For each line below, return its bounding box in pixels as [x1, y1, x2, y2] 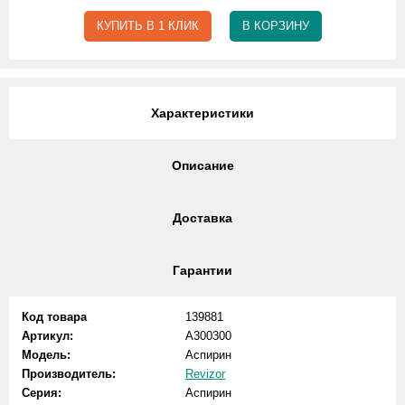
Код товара [22, 310, 87, 324]
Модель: [22, 348, 71, 362]
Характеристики [151, 106, 254, 120]
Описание [171, 158, 234, 173]
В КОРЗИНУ [241, 19, 309, 33]
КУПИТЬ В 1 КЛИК [96, 19, 199, 33]
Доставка [173, 211, 232, 225]
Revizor [185, 367, 225, 381]
